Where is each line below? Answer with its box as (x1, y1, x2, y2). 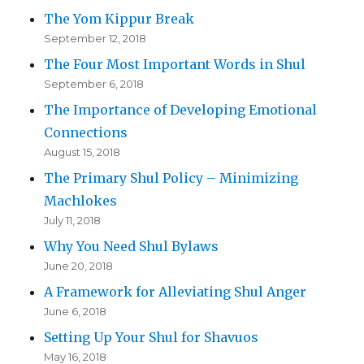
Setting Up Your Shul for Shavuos (44, 329, 259, 346)
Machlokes (44, 193, 118, 210)
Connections (44, 124, 128, 141)
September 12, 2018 (44, 32, 147, 45)
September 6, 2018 (44, 77, 145, 91)
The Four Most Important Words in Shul (44, 56, 306, 73)
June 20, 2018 (44, 259, 114, 273)
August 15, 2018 (44, 145, 121, 159)
